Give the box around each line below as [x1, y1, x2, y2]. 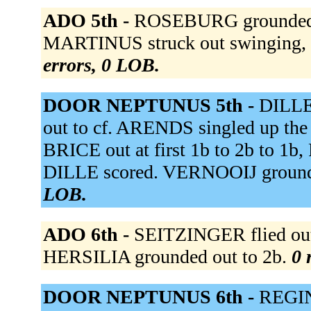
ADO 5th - [42, 10, 134, 32]
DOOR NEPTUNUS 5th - [42, 94, 259, 117]
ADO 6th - [42, 224, 134, 246]
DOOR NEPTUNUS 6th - [42, 286, 259, 308]
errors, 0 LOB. [42, 54, 160, 76]
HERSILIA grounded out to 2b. [42, 246, 292, 268]
